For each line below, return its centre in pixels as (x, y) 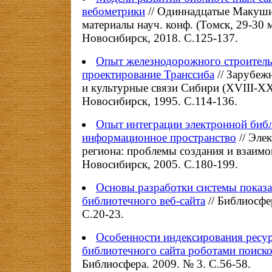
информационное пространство (159, 138)
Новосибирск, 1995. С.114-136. (160, 101)
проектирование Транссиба (148, 74)
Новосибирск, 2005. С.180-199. (160, 164)
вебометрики (114, 11)
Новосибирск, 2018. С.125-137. (160, 38)
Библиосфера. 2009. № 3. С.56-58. (166, 264)
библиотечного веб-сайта (144, 201)
